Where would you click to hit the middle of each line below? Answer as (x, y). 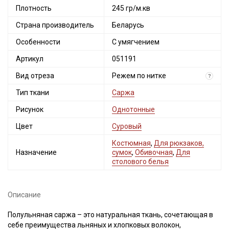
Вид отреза (35, 76)
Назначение (36, 152)
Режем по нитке (139, 76)
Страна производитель (55, 25)
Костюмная (131, 143)
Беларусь (128, 25)
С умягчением (136, 42)
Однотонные (133, 109)
